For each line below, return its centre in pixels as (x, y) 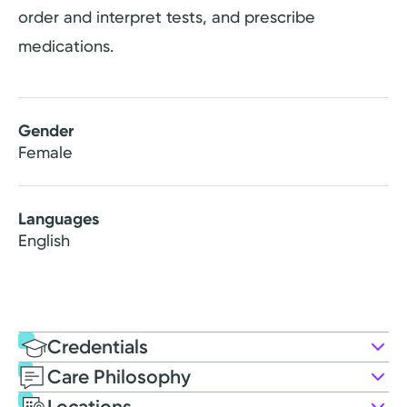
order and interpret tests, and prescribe (167, 16)
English (44, 240)
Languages (59, 218)
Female (45, 152)
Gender (46, 130)
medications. (66, 45)
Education (62, 393)
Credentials (98, 347)
